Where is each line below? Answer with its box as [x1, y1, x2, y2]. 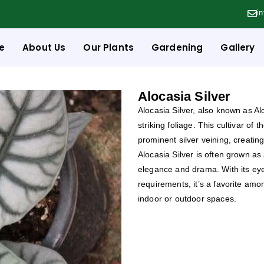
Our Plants [83, 41, 134, 54]
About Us [22, 41, 66, 54]
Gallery [220, 41, 255, 54]
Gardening [151, 41, 203, 54]
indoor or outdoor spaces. [138, 194, 237, 203]
